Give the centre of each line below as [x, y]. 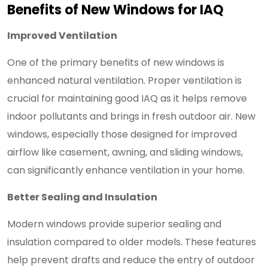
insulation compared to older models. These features [132, 242]
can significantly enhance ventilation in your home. [126, 170]
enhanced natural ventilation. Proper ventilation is [124, 80]
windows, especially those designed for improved [122, 134]
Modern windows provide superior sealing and [114, 224]
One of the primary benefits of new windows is [116, 63]
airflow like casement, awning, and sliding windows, [125, 152]
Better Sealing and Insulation [82, 197]
